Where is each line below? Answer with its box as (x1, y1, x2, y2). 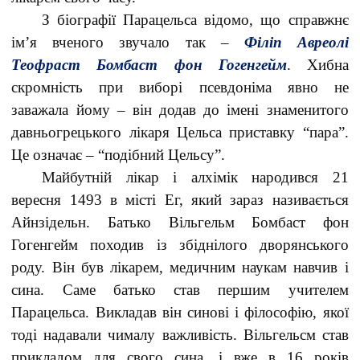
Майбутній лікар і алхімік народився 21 (42, 169, 349, 186)
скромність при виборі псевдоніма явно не (11, 79, 349, 96)
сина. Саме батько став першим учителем (11, 281, 349, 298)
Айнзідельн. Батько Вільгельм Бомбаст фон (11, 214, 349, 231)
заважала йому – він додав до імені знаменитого (11, 101, 349, 118)
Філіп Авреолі (243, 34, 349, 51)
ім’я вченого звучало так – (11, 34, 244, 51)
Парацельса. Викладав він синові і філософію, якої (11, 304, 349, 321)
